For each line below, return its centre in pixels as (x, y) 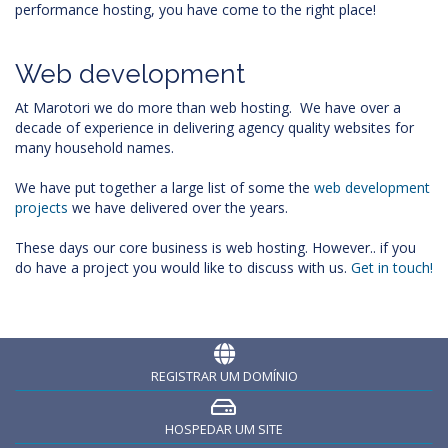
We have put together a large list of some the (164, 187)
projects (41, 207)
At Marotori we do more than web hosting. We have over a (208, 107)
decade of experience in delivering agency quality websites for (214, 127)
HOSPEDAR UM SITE (223, 429)
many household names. (94, 147)
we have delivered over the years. (178, 207)
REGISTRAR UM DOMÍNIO (224, 376)
